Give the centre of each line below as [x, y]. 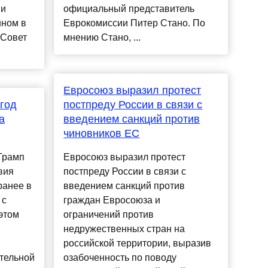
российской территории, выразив [138, 243]
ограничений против [109, 215]
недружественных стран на [124, 229]
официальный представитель [129, 9]
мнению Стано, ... [102, 38]
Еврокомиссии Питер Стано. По [135, 23]
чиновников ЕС [102, 134]
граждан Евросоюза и [112, 200]
